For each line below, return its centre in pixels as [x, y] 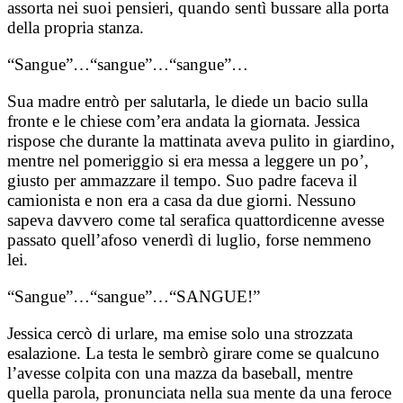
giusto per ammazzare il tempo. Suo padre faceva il [182, 181]
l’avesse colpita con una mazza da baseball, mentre [180, 373]
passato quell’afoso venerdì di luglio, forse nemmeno [189, 240]
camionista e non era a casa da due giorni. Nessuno [182, 201]
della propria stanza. [76, 28]
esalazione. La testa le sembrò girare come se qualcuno [193, 354]
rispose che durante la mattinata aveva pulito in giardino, [201, 141]
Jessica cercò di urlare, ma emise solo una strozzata [180, 334]
